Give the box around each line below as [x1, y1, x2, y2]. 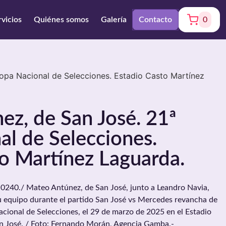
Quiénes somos [34, 16, 89, 24]
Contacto [139, 16, 172, 24]
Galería [101, 16, 127, 24]
